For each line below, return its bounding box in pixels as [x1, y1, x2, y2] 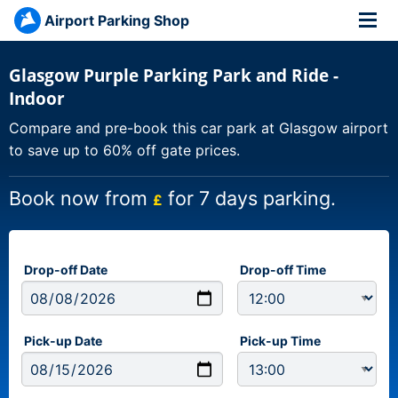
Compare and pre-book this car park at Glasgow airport [9, 119, 388, 137]
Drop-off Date [24, 262, 107, 277]
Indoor [9, 87, 65, 110]
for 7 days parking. [163, 187, 336, 210]
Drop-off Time [239, 262, 326, 277]
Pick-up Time [239, 333, 321, 348]
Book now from [9, 187, 153, 210]
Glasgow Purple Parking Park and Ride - [9, 64, 338, 87]
